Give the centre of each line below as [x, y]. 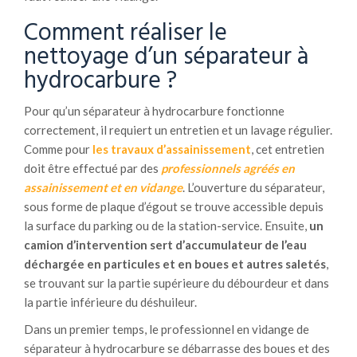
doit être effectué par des [92, 168]
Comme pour [58, 149]
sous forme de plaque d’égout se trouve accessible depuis [174, 206]
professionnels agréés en [228, 168]
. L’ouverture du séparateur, [253, 187]
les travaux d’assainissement [172, 149]
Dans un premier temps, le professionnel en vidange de [167, 329]
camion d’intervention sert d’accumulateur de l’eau [165, 244]
